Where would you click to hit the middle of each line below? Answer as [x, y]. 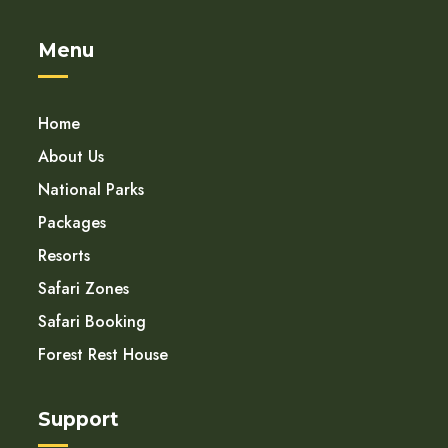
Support [78, 420]
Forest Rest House [103, 355]
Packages [72, 223]
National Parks [91, 190]
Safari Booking [92, 322]
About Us [71, 157]
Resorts [64, 256]
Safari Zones [83, 289]
